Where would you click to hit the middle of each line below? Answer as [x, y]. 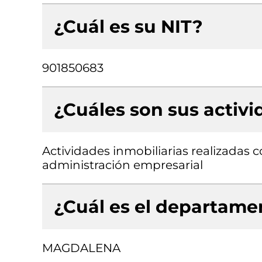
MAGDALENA [81, 248]
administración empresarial [123, 165]
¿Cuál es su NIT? [128, 27]
